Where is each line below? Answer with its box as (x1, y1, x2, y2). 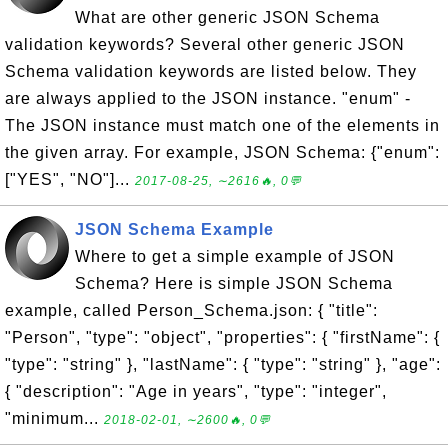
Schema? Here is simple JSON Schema (75, 275, 393, 292)
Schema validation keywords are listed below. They (5, 63, 417, 80)
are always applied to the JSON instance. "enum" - (5, 90, 411, 107)
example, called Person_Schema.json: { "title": (5, 302, 378, 319)
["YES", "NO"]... (5, 171, 135, 188)
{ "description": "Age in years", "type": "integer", (5, 383, 387, 400)
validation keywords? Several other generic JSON (5, 36, 405, 53)
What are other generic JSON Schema (75, 9, 380, 26)
